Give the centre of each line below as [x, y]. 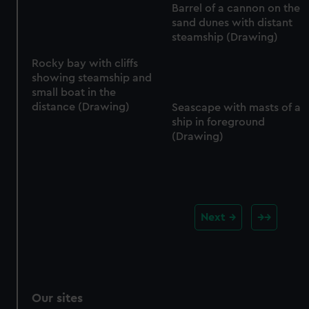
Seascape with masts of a [236, 108]
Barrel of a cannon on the [236, 9]
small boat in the [74, 93]
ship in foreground [218, 122]
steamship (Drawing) [225, 38]
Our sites [58, 298]
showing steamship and [92, 78]
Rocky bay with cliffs [85, 64]
